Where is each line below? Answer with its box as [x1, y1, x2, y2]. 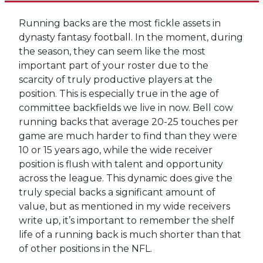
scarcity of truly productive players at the [18, 73, 213, 85]
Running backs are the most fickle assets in [18, 17, 221, 29]
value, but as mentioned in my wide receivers [18, 200, 230, 212]
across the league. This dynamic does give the [18, 172, 232, 184]
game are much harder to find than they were [18, 130, 237, 141]
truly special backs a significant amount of [18, 186, 215, 198]
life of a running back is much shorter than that [18, 228, 241, 240]
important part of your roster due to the [18, 59, 208, 71]
